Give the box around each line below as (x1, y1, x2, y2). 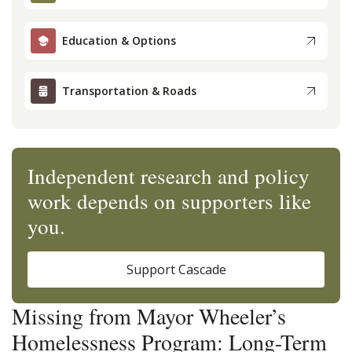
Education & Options (62, 33, 176, 49)
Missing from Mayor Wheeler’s (12, 300, 286, 331)
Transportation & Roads (62, 83, 196, 99)
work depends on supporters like (27, 186, 311, 215)
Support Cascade (126, 260, 226, 278)
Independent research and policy (27, 161, 310, 190)
